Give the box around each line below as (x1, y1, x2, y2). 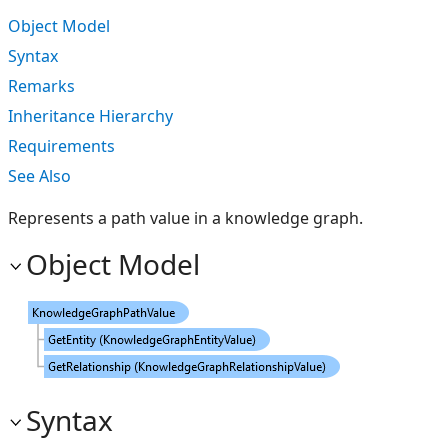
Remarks (8, 75, 75, 97)
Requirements (8, 135, 115, 157)
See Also (8, 165, 71, 187)
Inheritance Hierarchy (8, 105, 173, 127)
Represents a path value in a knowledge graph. (8, 207, 363, 229)
